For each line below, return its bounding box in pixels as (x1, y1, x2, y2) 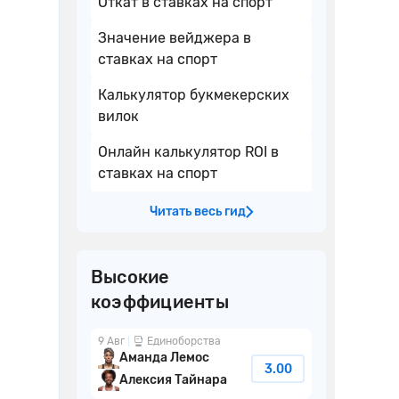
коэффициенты (91, 291, 229, 313)
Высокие (91, 266, 170, 289)
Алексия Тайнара (119, 372, 227, 388)
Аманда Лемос (119, 350, 209, 366)
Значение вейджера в (98, 29, 251, 47)
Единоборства (147, 335, 221, 348)
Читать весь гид (149, 204, 246, 220)
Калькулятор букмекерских (98, 86, 289, 104)
